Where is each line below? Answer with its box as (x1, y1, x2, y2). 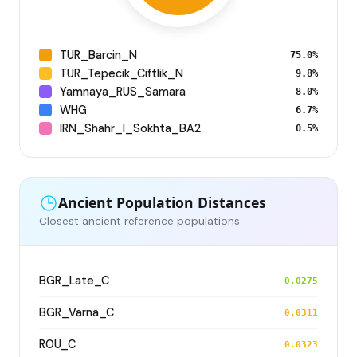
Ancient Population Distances (58, 193, 266, 213)
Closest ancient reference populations (39, 214, 240, 228)
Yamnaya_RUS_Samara (60, 84, 186, 99)
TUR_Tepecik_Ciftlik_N (60, 65, 183, 80)
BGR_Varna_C (39, 304, 114, 320)
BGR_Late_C (39, 273, 109, 288)
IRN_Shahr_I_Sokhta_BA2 (60, 120, 201, 135)
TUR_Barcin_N (60, 47, 137, 62)
